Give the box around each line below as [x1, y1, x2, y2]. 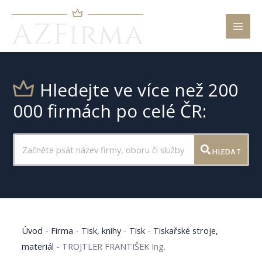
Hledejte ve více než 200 [40, 78, 239, 102]
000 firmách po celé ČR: [13, 99, 207, 123]
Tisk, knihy [81, 224, 122, 236]
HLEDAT [210, 146, 241, 157]
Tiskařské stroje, [153, 224, 219, 236]
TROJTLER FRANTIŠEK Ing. [62, 240, 166, 252]
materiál [22, 240, 54, 252]
